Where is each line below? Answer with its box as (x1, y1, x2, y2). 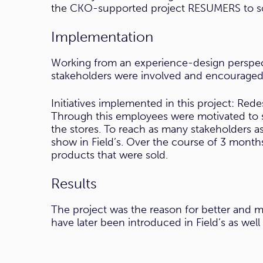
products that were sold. (51, 149, 168, 162)
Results (51, 175, 97, 193)
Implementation (51, 28, 153, 46)
